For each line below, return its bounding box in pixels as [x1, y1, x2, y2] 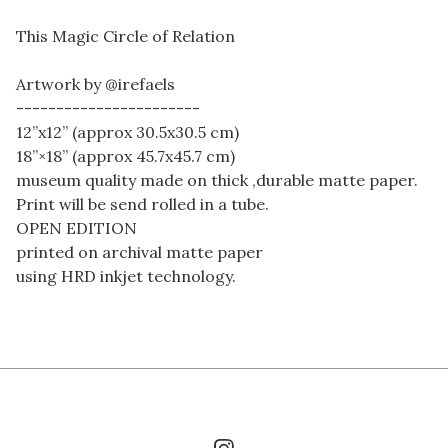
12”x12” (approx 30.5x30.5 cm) [16, 121, 239, 142]
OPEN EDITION [16, 217, 137, 238]
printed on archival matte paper [16, 241, 263, 262]
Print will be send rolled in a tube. [16, 193, 269, 214]
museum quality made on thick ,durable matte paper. [16, 169, 418, 190]
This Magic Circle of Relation [16, 25, 235, 46]
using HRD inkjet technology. [16, 265, 236, 286]
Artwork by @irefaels [16, 73, 175, 94]
